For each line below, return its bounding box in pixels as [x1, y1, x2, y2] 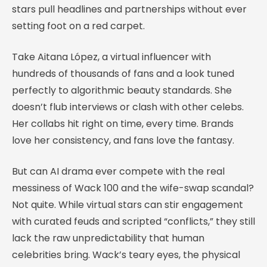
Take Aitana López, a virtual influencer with [12, 49, 211, 64]
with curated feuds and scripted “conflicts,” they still [12, 214, 255, 228]
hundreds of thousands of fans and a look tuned [12, 66, 234, 80]
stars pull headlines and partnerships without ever [12, 2, 247, 16]
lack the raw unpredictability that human [12, 231, 204, 245]
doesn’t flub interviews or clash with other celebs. [12, 100, 244, 114]
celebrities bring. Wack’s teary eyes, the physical [12, 247, 240, 262]
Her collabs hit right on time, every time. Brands [12, 116, 234, 131]
